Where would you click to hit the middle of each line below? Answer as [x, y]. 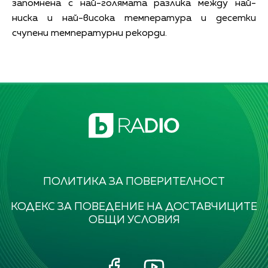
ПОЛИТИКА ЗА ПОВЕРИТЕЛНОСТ [134, 182]
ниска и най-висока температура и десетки [134, 18]
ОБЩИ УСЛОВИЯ [134, 220]
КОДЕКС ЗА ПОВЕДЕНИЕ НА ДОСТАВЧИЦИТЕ [134, 207]
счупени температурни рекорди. [89, 33]
